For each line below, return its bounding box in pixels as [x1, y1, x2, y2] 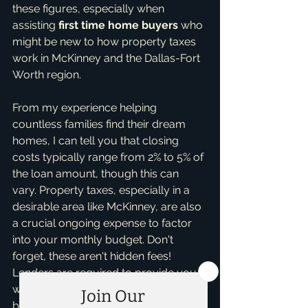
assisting [12, 19, 58, 32]
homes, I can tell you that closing [12, 134, 181, 147]
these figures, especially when [12, 2, 167, 15]
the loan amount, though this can [12, 167, 181, 180]
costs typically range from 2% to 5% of [12, 151, 206, 164]
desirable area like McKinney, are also [12, 200, 204, 213]
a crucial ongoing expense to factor [12, 217, 195, 230]
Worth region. [12, 68, 81, 81]
